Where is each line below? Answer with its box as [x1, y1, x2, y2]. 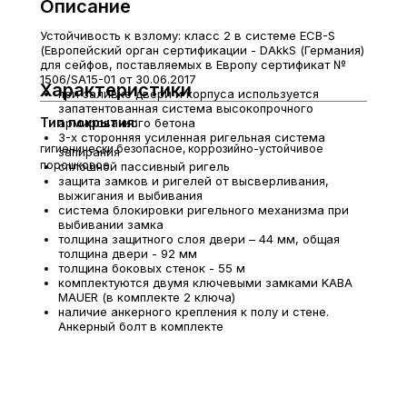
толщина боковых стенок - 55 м [58, 261, 245, 275]
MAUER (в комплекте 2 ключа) [58, 290, 235, 304]
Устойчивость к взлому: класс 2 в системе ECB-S [40, 28, 335, 43]
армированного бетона [58, 115, 195, 130]
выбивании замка [58, 217, 164, 232]
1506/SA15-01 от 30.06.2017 [40, 72, 196, 86]
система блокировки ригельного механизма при [58, 203, 349, 217]
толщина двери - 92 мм [58, 246, 197, 261]
